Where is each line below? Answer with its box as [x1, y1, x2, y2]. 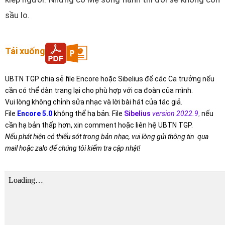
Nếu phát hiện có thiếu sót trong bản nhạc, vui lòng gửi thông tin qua [5, 132, 208, 141]
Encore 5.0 [17, 109, 52, 118]
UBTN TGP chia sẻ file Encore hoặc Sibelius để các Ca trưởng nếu [5, 74, 214, 83]
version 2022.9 [152, 109, 198, 118]
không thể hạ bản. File [54, 109, 123, 118]
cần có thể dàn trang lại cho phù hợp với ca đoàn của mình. [5, 86, 193, 94]
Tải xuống [5, 45, 45, 56]
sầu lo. [5, 10, 30, 21]
